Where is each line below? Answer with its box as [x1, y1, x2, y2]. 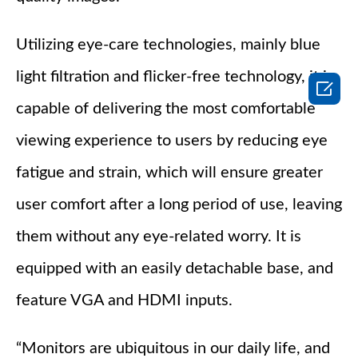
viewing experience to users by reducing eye [16, 133, 328, 149]
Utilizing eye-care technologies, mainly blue [16, 37, 320, 54]
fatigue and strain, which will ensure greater [16, 165, 323, 181]
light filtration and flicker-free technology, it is [16, 69, 334, 86]
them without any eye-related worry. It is [16, 229, 301, 245]
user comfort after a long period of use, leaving [16, 197, 342, 213]
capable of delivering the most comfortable [16, 101, 316, 117]
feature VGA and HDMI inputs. [16, 292, 233, 309]
